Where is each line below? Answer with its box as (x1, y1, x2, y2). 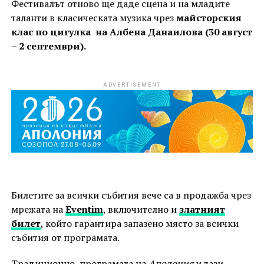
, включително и (103, 202, 179, 216)
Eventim (65, 202, 103, 216)
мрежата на (11, 202, 65, 216)
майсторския (176, 11, 242, 25)
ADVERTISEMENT (103, 82, 161, 88)
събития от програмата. (11, 230, 120, 244)
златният (179, 202, 225, 216)
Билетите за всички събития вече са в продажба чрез (11, 188, 251, 202)
